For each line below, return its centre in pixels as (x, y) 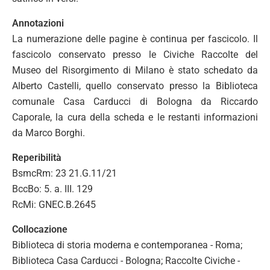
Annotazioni (38, 23)
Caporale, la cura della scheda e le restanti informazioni (135, 117)
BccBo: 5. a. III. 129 (52, 189)
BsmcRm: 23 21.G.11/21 (64, 173)
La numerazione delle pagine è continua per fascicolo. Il (135, 39)
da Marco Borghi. (49, 133)
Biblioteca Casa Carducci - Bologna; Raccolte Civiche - (126, 260)
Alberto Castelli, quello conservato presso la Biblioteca (135, 86)
